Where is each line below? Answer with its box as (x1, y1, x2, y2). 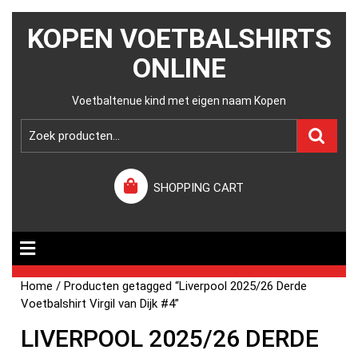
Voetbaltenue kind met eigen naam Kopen (72, 94, 286, 107)
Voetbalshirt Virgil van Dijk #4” (21, 296, 180, 311)
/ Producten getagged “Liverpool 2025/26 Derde (53, 279, 308, 293)
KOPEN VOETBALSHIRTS (26, 22, 332, 54)
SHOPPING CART (153, 181, 245, 195)
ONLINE (132, 52, 226, 84)
